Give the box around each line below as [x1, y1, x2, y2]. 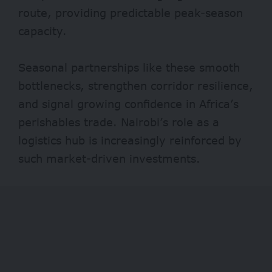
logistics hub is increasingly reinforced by [18, 134, 242, 148]
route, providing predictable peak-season [18, 6, 243, 20]
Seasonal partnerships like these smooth [18, 61, 240, 75]
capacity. [18, 24, 67, 38]
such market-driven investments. [18, 152, 200, 166]
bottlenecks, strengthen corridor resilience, [18, 79, 253, 93]
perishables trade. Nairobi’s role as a [18, 115, 219, 129]
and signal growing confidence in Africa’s [18, 97, 239, 111]
